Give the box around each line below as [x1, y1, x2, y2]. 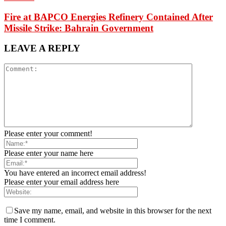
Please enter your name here [4, 149, 93, 158]
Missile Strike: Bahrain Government [4, 22, 153, 33]
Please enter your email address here [4, 178, 119, 187]
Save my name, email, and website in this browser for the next [14, 206, 211, 215]
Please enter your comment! [4, 129, 92, 138]
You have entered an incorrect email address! [4, 168, 146, 178]
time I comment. [4, 215, 55, 224]
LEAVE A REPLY [4, 43, 80, 54]
